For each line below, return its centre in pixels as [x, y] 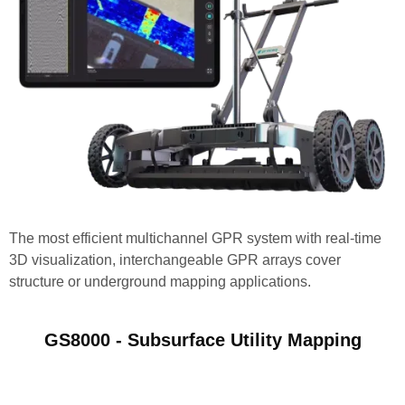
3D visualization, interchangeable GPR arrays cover [175, 259]
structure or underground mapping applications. [160, 281]
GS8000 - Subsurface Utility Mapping [202, 339]
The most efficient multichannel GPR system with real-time [195, 238]
